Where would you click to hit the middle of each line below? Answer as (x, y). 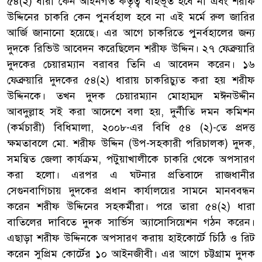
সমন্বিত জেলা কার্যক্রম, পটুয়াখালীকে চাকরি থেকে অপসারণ (131, 159)
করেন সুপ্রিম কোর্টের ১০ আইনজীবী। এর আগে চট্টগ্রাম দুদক (131, 254)
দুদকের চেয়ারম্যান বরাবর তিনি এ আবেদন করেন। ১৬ (131, 64)
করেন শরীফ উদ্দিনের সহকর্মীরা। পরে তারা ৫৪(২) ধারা (131, 206)
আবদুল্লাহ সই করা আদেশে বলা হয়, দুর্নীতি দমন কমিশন (131, 111)
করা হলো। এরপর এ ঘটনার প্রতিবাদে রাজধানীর (131, 175)
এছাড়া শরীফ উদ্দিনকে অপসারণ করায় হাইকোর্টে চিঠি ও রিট (131, 238)
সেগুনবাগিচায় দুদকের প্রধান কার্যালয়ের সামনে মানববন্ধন (131, 190)
